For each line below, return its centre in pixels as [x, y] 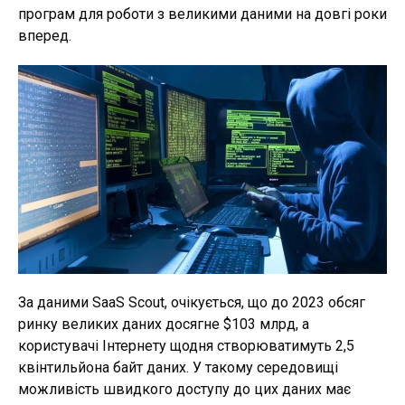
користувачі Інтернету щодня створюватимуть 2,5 [186, 346]
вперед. [45, 36]
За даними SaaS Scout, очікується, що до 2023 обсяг [192, 303]
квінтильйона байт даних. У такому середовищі [178, 368]
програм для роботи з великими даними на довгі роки [202, 14]
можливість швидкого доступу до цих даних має [184, 390]
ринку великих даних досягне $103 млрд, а [164, 325]
